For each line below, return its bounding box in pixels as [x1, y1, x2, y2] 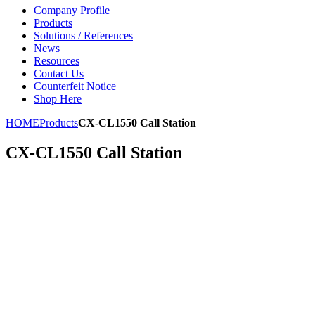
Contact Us [34, 67, 84, 80]
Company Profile [34, 4, 110, 17]
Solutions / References [34, 30, 133, 42]
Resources [34, 55, 79, 67]
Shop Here [34, 93, 82, 105]
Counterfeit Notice [34, 80, 116, 93]
